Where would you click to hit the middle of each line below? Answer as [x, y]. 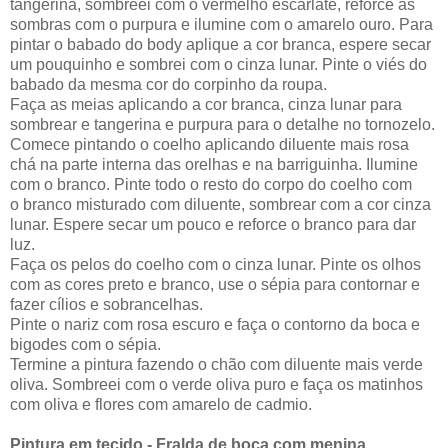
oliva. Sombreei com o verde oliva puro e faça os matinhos [216, 384]
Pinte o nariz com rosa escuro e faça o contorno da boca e [215, 324]
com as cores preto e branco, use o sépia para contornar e [215, 284]
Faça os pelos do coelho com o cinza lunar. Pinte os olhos [215, 264]
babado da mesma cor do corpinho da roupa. [168, 84]
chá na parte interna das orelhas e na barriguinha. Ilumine [214, 164]
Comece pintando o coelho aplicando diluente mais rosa [209, 144]
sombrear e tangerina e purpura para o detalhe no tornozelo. [222, 124]
